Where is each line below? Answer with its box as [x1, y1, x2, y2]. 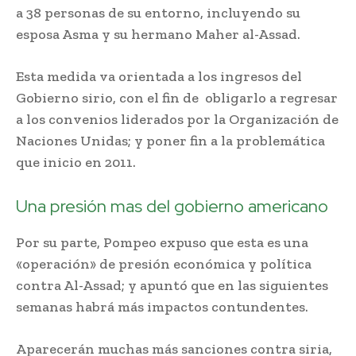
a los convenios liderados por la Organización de [16, 110, 339, 128]
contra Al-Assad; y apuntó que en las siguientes [16, 276, 328, 294]
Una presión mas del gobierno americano [16, 194, 328, 218]
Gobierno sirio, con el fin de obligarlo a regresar [16, 88, 338, 106]
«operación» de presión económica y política [16, 254, 311, 273]
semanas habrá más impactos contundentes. [16, 297, 308, 315]
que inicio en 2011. [16, 153, 136, 171]
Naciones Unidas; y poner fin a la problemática [16, 131, 325, 149]
